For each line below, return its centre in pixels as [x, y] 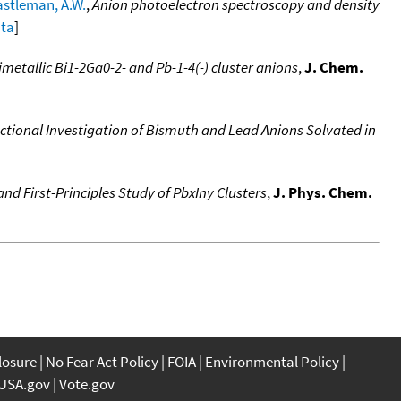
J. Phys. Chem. [323, 192]
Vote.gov [87, 384]
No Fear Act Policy [102, 361]
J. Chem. [334, 67]
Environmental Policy [272, 361]
